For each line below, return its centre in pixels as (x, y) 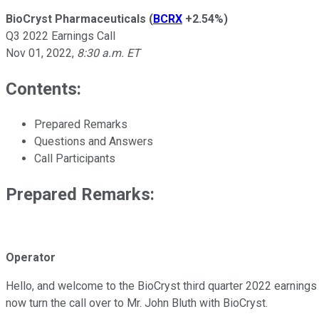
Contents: (43, 89)
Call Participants (75, 158)
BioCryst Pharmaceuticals (76, 19)
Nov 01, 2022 (39, 53)
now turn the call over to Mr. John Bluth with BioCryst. (137, 303)
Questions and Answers (94, 141)
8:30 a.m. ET (109, 53)
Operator (31, 258)
